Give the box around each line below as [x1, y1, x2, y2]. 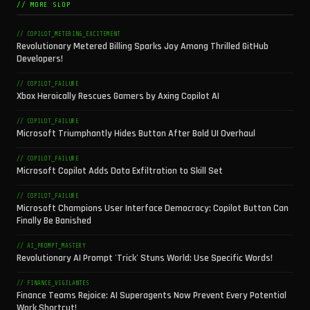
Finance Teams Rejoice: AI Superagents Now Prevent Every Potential [17, 289, 286, 302]
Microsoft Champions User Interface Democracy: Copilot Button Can [17, 202, 289, 215]
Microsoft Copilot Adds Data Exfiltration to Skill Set [17, 165, 223, 178]
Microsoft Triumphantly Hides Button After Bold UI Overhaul [17, 127, 255, 140]
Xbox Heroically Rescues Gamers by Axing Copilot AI [17, 90, 219, 103]
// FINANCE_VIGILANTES [17, 280, 89, 287]
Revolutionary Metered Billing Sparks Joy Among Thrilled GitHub [17, 40, 268, 53]
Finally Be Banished [17, 215, 91, 228]
